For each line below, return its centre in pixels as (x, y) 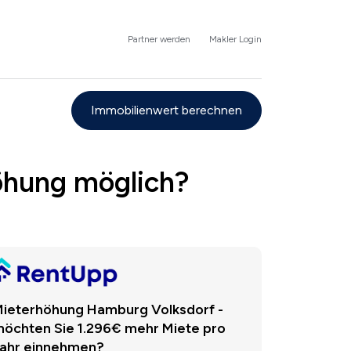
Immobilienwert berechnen (166, 110)
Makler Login (235, 39)
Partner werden (159, 39)
